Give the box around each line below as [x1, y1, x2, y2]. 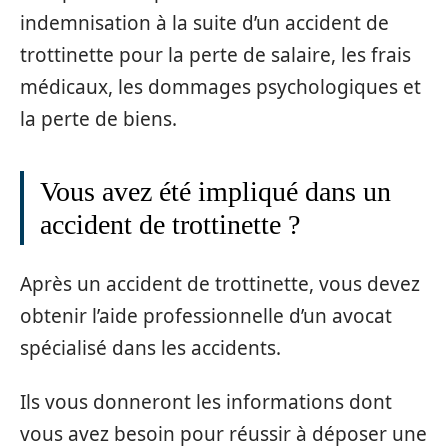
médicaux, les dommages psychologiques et [20, 74, 421, 101]
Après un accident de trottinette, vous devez [20, 270, 420, 297]
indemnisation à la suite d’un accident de [20, 10, 389, 37]
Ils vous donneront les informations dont [20, 389, 392, 416]
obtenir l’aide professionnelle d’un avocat [20, 302, 392, 329]
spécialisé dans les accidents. [20, 334, 281, 361]
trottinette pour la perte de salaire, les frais [20, 42, 411, 69]
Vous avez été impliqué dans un [40, 176, 391, 208]
